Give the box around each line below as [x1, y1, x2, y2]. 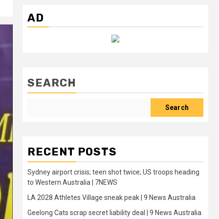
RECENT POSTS [27, 145, 117, 158]
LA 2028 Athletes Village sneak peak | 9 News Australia [27, 194, 196, 201]
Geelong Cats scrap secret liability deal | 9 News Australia [27, 209, 201, 217]
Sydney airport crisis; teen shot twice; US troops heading [27, 168, 199, 176]
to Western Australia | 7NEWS [27, 178, 117, 186]
